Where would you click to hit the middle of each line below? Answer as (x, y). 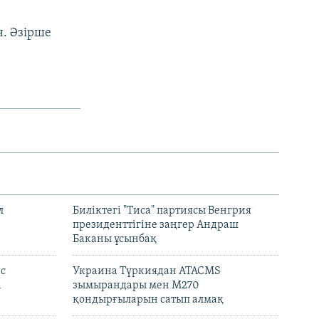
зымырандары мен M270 (136, 285)
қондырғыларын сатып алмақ (148, 299)
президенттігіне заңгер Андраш (156, 225)
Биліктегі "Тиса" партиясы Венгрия (162, 210)
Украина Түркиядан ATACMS (147, 271)
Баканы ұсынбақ (115, 239)
